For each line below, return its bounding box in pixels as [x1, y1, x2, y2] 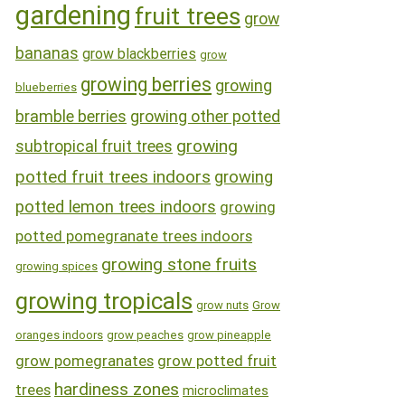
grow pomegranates [15, 351, 154, 370]
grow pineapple [187, 327, 271, 342]
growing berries [80, 72, 212, 96]
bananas [15, 42, 79, 62]
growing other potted [130, 106, 280, 126]
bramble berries [15, 106, 127, 126]
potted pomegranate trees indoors [15, 226, 252, 245]
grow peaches [107, 327, 184, 342]
